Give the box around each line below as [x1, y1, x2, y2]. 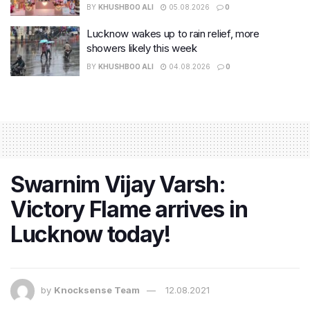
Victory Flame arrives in [10, 195, 248, 223]
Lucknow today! [10, 220, 172, 248]
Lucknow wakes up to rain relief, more [86, 27, 259, 41]
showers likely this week [86, 42, 197, 55]
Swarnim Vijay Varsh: [10, 170, 226, 198]
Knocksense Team [54, 284, 140, 295]
